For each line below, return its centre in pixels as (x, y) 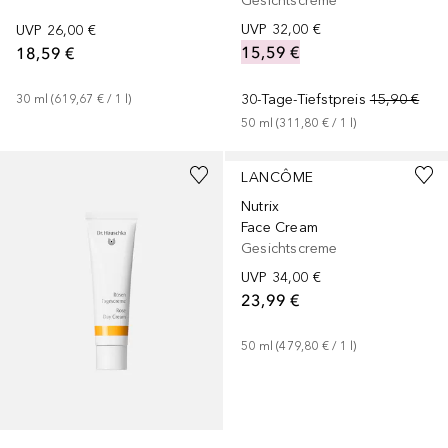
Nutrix (260, 207)
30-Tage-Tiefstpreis (303, 100)
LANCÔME (277, 178)
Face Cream (279, 228)
